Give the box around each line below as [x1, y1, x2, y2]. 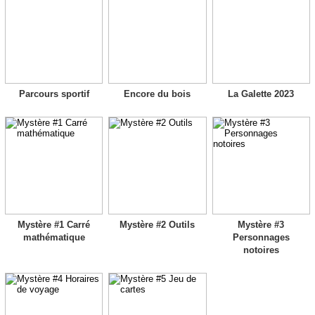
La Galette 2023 [228, 88, 295, 99]
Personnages [232, 232, 290, 243]
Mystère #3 [238, 219, 285, 231]
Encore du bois [124, 88, 191, 99]
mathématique [22, 232, 85, 243]
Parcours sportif [18, 88, 89, 99]
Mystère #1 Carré [18, 219, 91, 231]
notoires [243, 245, 279, 256]
